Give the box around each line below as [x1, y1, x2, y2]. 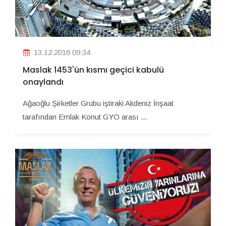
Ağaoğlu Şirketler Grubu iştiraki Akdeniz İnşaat [23, 98, 174, 107]
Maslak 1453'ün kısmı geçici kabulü [23, 64, 164, 76]
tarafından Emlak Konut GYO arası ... [23, 112, 147, 121]
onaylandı [23, 76, 64, 88]
